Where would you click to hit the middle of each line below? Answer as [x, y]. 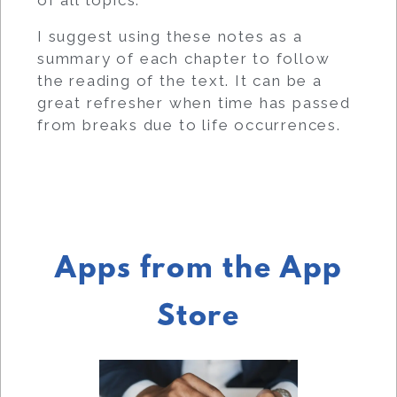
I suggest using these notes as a [170, 36]
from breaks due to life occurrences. [189, 125]
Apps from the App [198, 270]
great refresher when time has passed [194, 102]
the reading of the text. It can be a [180, 80]
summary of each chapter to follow [184, 58]
